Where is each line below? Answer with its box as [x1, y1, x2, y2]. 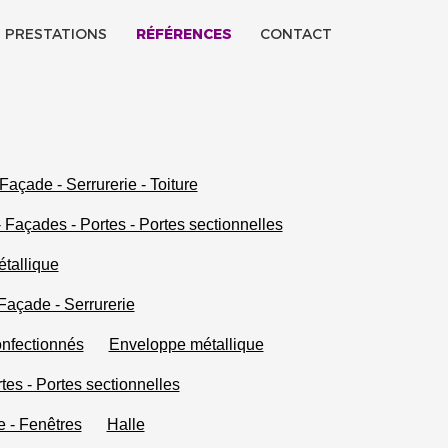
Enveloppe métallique [108, 334, 264, 353]
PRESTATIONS [4, 25, 107, 44]
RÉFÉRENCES [135, 25, 232, 44]
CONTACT [260, 25, 333, 44]
